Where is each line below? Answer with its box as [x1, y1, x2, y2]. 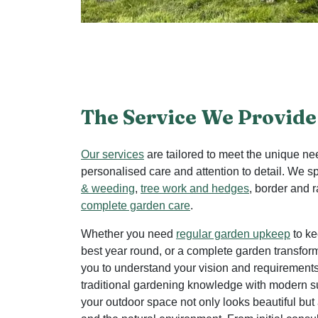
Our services [81, 148, 144, 160]
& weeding [81, 182, 135, 194]
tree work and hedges [141, 182, 249, 194]
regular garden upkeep [176, 227, 290, 240]
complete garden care [81, 199, 190, 212]
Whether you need [81, 227, 176, 240]
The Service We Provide [81, 104, 317, 129]
